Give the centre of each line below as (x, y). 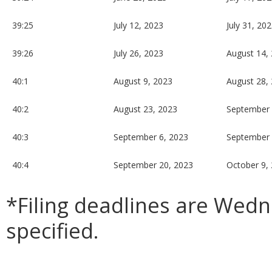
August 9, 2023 (143, 81)
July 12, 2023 (138, 25)
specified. (53, 231)
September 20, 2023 (153, 165)
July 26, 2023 (138, 53)
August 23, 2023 (145, 109)
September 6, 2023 (151, 137)
